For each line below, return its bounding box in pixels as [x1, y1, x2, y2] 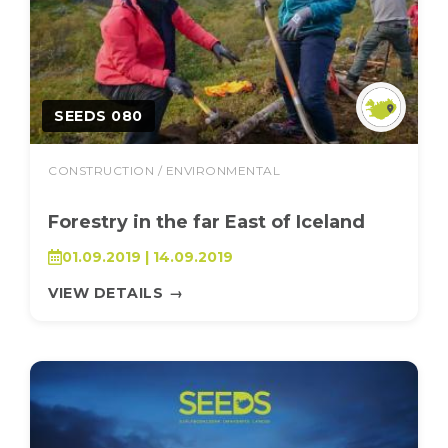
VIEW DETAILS [48, 284, 163, 302]
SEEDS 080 [54, 107, 143, 125]
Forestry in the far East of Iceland [48, 211, 365, 233]
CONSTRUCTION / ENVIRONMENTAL [48, 163, 280, 178]
